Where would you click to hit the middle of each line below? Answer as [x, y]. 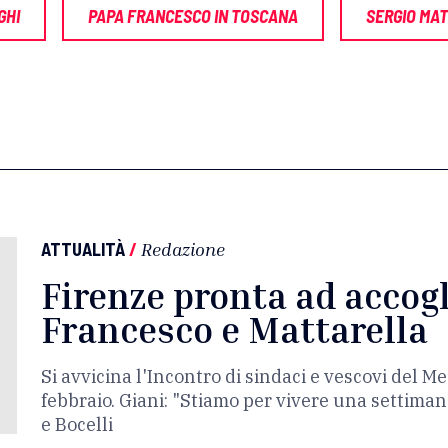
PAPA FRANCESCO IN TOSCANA [193, 16]
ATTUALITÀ [83, 249]
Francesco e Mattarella [234, 329]
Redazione [183, 249]
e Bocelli [77, 424]
